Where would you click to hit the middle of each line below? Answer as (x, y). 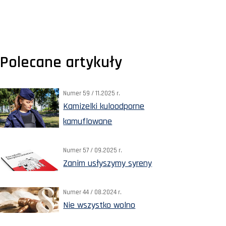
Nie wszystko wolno (99, 205)
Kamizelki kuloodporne (104, 106)
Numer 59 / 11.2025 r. (92, 93)
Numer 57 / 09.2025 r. (93, 150)
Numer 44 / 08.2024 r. (93, 192)
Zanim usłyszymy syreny (108, 163)
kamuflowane (88, 121)
